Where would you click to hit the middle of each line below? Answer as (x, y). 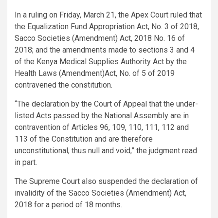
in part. (26, 162)
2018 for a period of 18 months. (68, 204)
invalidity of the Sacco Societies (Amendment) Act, (100, 193)
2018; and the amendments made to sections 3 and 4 (105, 50)
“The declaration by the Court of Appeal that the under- (106, 104)
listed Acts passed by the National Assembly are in (102, 115)
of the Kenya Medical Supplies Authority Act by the (101, 61)
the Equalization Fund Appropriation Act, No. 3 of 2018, (107, 26)
